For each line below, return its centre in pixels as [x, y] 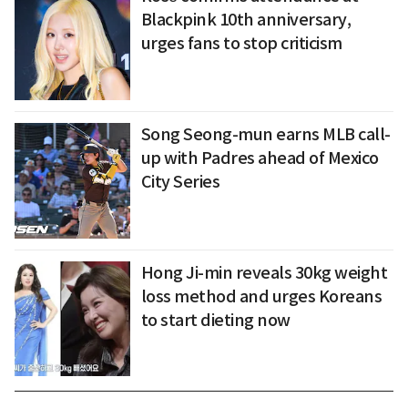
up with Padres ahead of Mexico [260, 158]
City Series [180, 181]
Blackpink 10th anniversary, [246, 20]
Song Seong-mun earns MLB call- [265, 134]
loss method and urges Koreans [261, 296]
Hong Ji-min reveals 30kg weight [264, 272]
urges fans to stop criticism [241, 44]
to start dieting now [215, 320]
